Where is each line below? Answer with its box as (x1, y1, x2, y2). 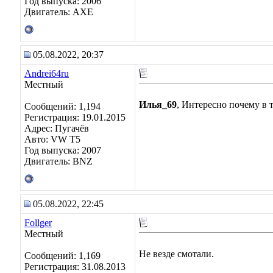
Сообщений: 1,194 (24, 101, 101, 112)
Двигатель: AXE (24, 7, 93, 17)
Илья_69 (139, 99, 177, 110)
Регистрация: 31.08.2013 (24, 261, 126, 272)
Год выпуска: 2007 (24, 145, 101, 155)
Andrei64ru (24, 68, 69, 79)
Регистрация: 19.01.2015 (24, 112, 126, 122)
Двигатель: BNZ (24, 156, 93, 166)
